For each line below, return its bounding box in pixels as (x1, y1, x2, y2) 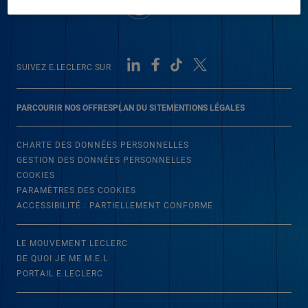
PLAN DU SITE (113, 103, 166, 113)
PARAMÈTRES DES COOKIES (16, 186, 136, 195)
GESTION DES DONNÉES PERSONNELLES (16, 155, 192, 165)
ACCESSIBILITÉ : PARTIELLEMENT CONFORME (16, 201, 213, 210)
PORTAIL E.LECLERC (16, 269, 103, 278)
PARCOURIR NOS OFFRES (16, 103, 113, 113)
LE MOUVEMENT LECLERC (16, 239, 128, 248)
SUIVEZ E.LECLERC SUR (16, 63, 111, 72)
